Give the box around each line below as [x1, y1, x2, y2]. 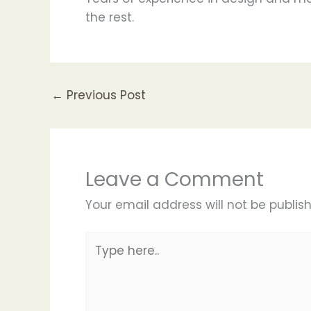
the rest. [85, 8, 134, 26]
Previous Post [63, 86, 146, 103]
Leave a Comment [85, 165, 264, 193]
